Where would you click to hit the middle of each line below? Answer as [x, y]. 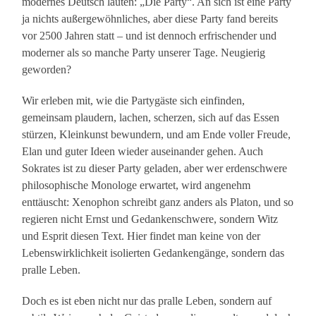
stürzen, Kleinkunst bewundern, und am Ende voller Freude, [157, 135]
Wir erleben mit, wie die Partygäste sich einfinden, [134, 101]
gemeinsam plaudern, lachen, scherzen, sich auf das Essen [151, 118]
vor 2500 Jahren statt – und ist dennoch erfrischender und [150, 36]
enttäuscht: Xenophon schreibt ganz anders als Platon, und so [158, 202]
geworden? [47, 70]
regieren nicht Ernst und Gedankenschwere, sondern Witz [150, 219]
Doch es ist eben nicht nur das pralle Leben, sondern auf [147, 301]
